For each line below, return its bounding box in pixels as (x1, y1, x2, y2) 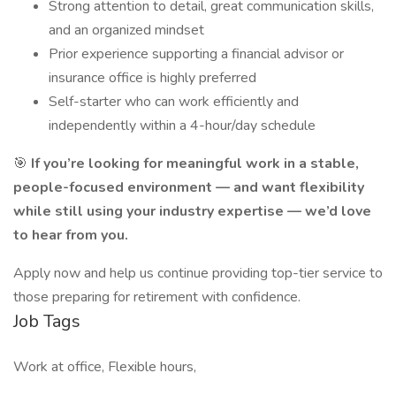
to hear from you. (13, 225, 128, 245)
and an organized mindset (49, 20, 204, 40)
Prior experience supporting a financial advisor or (49, 44, 344, 64)
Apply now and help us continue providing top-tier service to (13, 263, 383, 283)
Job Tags (13, 309, 80, 333)
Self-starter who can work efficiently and (49, 92, 299, 111)
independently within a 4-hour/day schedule (49, 116, 316, 135)
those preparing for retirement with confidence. (13, 287, 301, 307)
